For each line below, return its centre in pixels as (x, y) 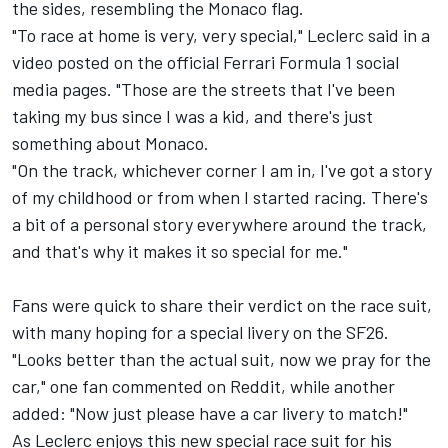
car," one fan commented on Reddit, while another (203, 386)
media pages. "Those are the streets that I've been (203, 89)
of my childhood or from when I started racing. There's (220, 197)
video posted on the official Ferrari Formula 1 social (205, 62)
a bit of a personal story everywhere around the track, (219, 224)
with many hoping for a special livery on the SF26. (200, 332)
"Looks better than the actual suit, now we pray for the (221, 359)
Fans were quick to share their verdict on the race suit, (222, 305)
